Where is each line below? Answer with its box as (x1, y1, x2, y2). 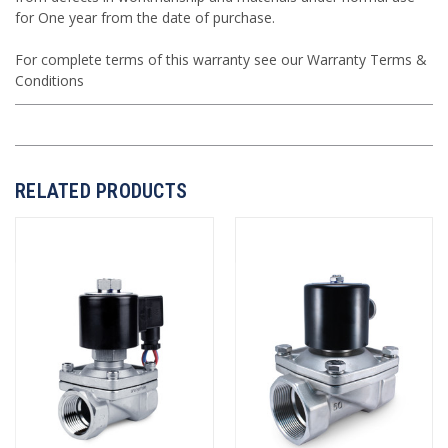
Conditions (15, 71, 84, 91)
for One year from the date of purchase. (15, 8, 275, 28)
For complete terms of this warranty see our (15, 50, 307, 70)
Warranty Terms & (307, 50, 427, 70)
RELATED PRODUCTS (15, 179, 187, 204)
